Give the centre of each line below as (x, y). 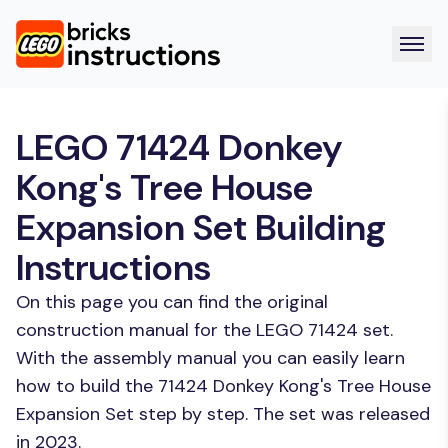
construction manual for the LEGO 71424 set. (204, 330)
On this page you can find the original (172, 302)
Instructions (113, 267)
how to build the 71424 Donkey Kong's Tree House (223, 386)
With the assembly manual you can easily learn (210, 358)
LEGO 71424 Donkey (179, 147)
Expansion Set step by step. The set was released (223, 414)
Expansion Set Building (201, 227)
